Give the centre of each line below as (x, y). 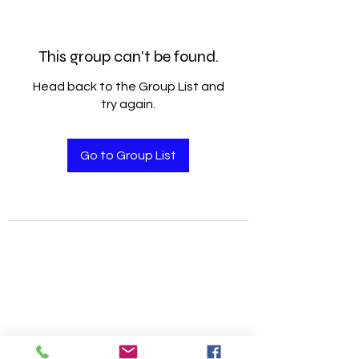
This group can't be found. (128, 56)
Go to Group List (128, 155)
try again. (128, 104)
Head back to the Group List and (128, 87)
